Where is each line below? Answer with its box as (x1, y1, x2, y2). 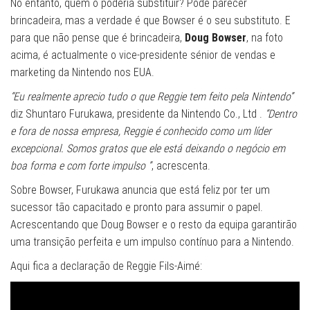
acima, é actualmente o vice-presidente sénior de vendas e (10, 48, 275, 62)
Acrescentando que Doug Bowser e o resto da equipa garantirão (10, 218, 297, 232)
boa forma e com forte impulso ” (10, 159, 152, 173)
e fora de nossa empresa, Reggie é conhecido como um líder (10, 125, 271, 138)
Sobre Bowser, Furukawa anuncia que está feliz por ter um (10, 183, 270, 197)
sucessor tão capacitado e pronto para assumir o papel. (10, 201, 263, 215)
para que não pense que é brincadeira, (10, 31, 185, 45)
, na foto (246, 31, 283, 45)
